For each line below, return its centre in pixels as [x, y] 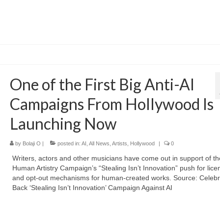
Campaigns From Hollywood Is [111, 104]
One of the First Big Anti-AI [102, 84]
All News [99, 144]
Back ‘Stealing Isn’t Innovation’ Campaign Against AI [92, 188]
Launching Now [63, 124]
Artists [119, 144]
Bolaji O [31, 144]
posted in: [69, 144]
